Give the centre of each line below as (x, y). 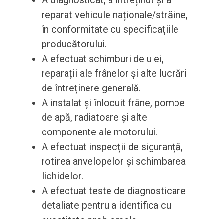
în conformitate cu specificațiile (110, 30)
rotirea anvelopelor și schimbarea (113, 162)
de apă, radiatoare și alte (94, 118)
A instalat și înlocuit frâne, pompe (113, 103)
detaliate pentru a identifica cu (106, 206)
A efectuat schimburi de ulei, (102, 59)
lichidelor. (62, 176)
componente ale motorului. (99, 132)
